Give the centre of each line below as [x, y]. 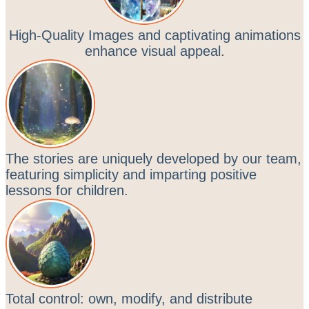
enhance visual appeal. [154, 51]
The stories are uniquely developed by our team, [153, 159]
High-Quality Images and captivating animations [154, 35]
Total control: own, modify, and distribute [129, 298]
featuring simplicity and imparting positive [131, 175]
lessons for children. [67, 191]
